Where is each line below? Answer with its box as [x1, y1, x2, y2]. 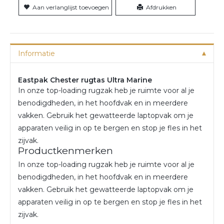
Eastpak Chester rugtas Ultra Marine [18, 75, 152, 84]
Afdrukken [145, 3, 176, 11]
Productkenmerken [18, 144, 113, 157]
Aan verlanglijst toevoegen [32, 3, 109, 11]
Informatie [18, 48, 55, 58]
